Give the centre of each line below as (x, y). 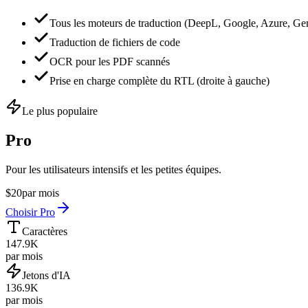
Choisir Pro (30, 212)
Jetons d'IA (46, 275)
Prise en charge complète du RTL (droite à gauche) (159, 81)
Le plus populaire (60, 111)
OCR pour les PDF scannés (110, 62)
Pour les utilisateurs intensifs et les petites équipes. (113, 169)
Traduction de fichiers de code (115, 42)
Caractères (45, 231)
